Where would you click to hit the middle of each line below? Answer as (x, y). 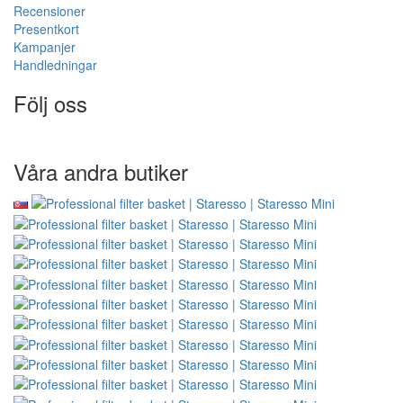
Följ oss (50, 103)
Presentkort (46, 29)
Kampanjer (45, 47)
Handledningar (55, 65)
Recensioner (49, 11)
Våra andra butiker (101, 172)
